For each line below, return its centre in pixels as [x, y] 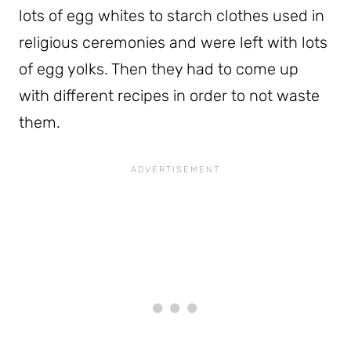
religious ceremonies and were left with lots [173, 42]
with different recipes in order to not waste [169, 95]
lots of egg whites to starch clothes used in [172, 15]
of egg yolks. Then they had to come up [159, 69]
